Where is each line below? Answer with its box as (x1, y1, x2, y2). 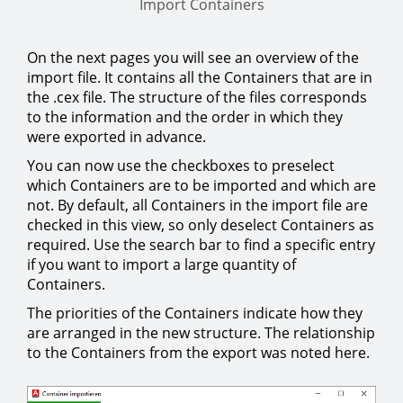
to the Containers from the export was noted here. (27, 343, 370, 363)
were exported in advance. (27, 127, 206, 148)
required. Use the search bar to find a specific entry (27, 235, 375, 255)
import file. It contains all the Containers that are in (27, 67, 372, 88)
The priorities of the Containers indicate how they (27, 303, 363, 324)
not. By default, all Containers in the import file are (27, 195, 368, 216)
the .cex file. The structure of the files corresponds (27, 87, 367, 108)
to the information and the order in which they (27, 107, 343, 128)
